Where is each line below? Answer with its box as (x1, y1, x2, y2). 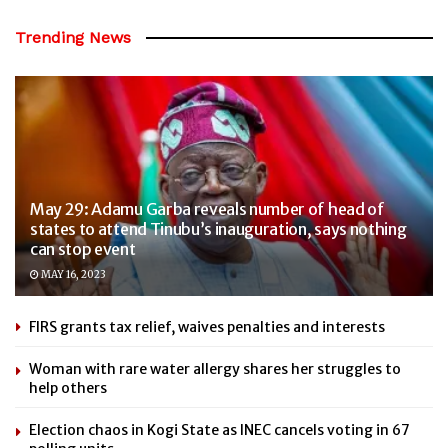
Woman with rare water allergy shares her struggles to (29, 359, 401, 378)
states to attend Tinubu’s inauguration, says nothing (30, 218, 407, 239)
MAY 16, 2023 (39, 267, 106, 281)
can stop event (30, 238, 136, 259)
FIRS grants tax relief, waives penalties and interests (29, 317, 385, 336)
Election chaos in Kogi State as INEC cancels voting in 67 (29, 420, 410, 439)
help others (29, 378, 107, 397)
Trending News (15, 27, 131, 47)
